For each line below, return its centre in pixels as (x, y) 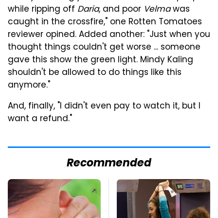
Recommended (109, 164)
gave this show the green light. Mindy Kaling (100, 61)
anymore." (29, 86)
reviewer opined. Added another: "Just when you (109, 35)
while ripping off (43, 10)
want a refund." (40, 119)
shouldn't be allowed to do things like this (95, 73)
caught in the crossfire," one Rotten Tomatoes (105, 23)
